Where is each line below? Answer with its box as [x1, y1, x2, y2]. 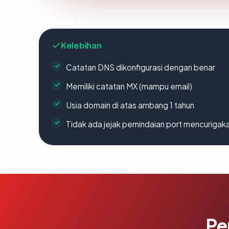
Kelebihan [61, 39, 102, 51]
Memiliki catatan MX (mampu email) [66, 81, 192, 91]
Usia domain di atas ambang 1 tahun [66, 100, 194, 110]
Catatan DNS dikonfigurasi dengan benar [66, 62, 215, 72]
